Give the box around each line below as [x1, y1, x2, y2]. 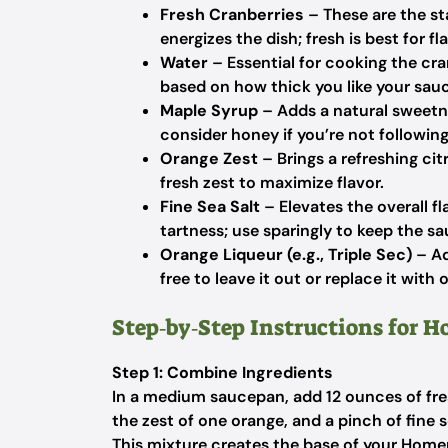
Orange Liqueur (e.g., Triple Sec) [160, 244, 412, 265]
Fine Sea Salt [160, 196, 260, 217]
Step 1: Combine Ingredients [112, 362, 333, 383]
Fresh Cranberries [160, 4, 304, 25]
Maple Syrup [160, 100, 258, 121]
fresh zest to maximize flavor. [160, 172, 384, 193]
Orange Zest [160, 148, 258, 169]
